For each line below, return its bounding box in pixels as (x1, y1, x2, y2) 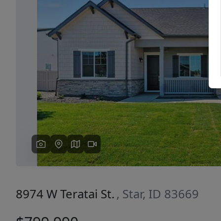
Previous (45, 44, 78, 55)
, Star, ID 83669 (116, 185, 199, 202)
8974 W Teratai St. (16, 185, 114, 202)
